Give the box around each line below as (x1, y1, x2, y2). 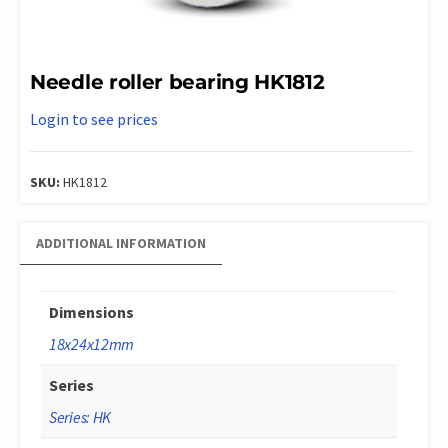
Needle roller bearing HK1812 (30, 69, 325, 94)
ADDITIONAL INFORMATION (36, 233, 206, 252)
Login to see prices (30, 108, 158, 129)
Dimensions (49, 301, 134, 322)
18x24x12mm (49, 333, 134, 354)
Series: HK (49, 406, 111, 427)
